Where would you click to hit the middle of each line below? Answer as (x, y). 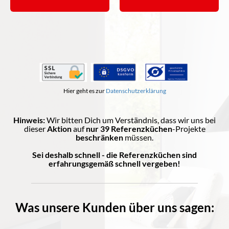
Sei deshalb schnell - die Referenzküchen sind (114, 154)
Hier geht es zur (84, 90)
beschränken (99, 137)
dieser (35, 128)
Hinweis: (29, 120)
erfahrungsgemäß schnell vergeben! (114, 163)
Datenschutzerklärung (136, 90)
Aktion (59, 128)
